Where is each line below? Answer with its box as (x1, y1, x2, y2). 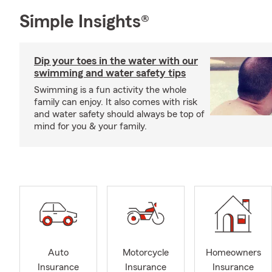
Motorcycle (123, 248, 169, 258)
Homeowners (205, 248, 261, 258)
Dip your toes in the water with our (34, 55, 198, 66)
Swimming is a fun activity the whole (34, 85, 186, 95)
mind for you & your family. (34, 121, 147, 131)
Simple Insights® (19, 13, 149, 31)
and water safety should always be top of (34, 109, 205, 119)
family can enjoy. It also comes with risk (34, 97, 197, 107)
